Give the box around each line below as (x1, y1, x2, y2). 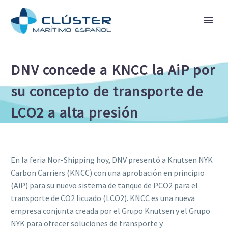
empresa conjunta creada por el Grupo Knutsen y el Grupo (11, 205, 210, 216)
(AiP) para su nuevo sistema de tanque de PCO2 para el (11, 180, 198, 190)
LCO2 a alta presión (11, 103, 138, 122)
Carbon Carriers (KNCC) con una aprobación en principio (11, 167, 205, 178)
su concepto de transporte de (11, 82, 204, 100)
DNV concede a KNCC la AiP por (11, 61, 216, 79)
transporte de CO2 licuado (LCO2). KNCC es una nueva (11, 192, 195, 203)
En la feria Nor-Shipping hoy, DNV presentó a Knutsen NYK (11, 154, 213, 165)
